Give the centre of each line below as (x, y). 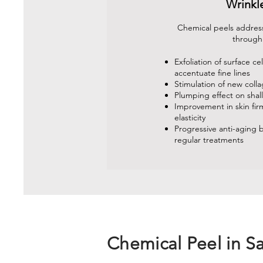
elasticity (190, 117)
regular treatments (209, 140)
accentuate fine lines (212, 73)
